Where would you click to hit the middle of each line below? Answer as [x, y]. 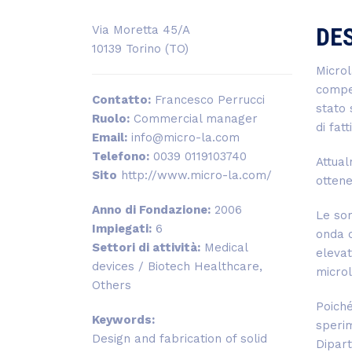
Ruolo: [111, 119]
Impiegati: [122, 229]
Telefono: [121, 157]
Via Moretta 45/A [141, 30]
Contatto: [121, 100]
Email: [110, 138]
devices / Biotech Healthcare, [177, 267]
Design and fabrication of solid [180, 339]
